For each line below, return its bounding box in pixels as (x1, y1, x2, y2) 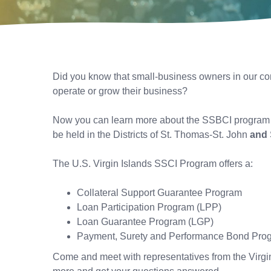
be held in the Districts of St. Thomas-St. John (53, 129, 250, 140)
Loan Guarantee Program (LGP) (77, 216, 216, 227)
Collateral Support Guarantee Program (77, 187, 242, 198)
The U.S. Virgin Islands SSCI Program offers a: (53, 158, 253, 169)
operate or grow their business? (53, 85, 192, 96)
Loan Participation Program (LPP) (77, 201, 224, 212)
